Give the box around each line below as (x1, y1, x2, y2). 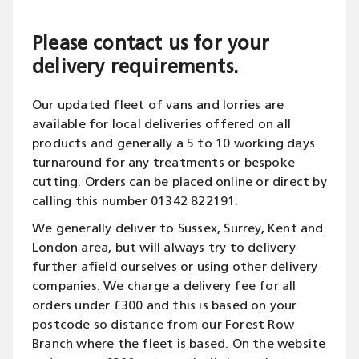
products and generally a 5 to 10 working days (32, 138, 316, 151)
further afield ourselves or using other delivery (32, 261, 318, 274)
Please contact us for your (32, 35, 270, 54)
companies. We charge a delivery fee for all (32, 280, 296, 293)
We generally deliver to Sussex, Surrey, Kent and (32, 223, 324, 236)
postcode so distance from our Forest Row (32, 319, 295, 332)
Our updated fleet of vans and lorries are (32, 99, 284, 112)
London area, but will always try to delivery (32, 242, 296, 255)
